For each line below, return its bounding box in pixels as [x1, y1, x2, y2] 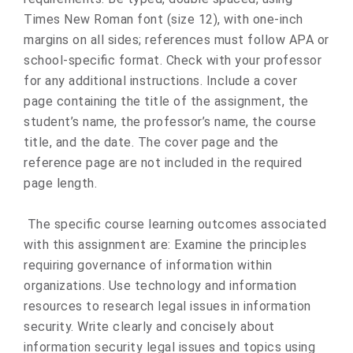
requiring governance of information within [24, 258, 272, 273]
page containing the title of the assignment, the [24, 94, 308, 109]
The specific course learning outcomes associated [24, 217, 326, 232]
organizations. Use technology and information [24, 278, 297, 293]
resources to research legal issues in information [24, 299, 311, 314]
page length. [24, 176, 101, 191]
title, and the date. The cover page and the [24, 135, 279, 150]
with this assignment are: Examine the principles [24, 237, 307, 252]
